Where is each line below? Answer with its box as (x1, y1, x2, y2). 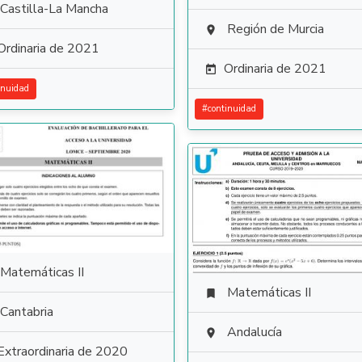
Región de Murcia (227, 20, 324, 38)
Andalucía (227, 323, 282, 341)
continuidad (208, 103, 256, 115)
